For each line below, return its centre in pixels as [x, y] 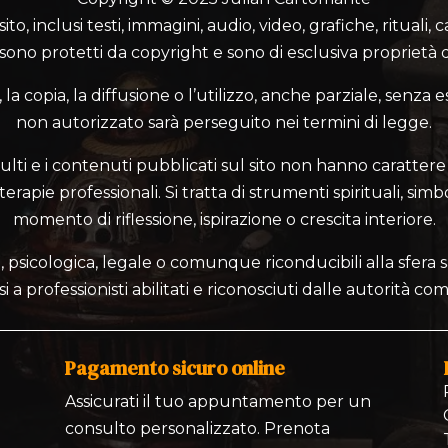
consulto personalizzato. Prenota [197, 428]
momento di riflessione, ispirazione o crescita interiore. [224, 219]
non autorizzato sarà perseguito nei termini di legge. [224, 122]
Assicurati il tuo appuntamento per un [217, 401]
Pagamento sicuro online [174, 367]
